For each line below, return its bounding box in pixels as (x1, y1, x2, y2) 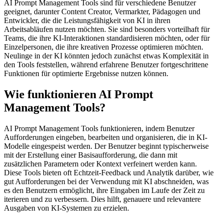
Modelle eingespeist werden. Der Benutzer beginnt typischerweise (4, 142, 209, 150)
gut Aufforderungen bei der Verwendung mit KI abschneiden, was (4, 177, 209, 186)
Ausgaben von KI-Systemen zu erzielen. (4, 204, 129, 212)
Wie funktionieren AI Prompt (4, 88, 153, 101)
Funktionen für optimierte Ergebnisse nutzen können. (4, 69, 168, 78)
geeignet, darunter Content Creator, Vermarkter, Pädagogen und (4, 7, 200, 16)
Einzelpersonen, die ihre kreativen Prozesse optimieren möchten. (4, 43, 203, 52)
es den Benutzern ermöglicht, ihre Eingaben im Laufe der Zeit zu (4, 186, 205, 194)
